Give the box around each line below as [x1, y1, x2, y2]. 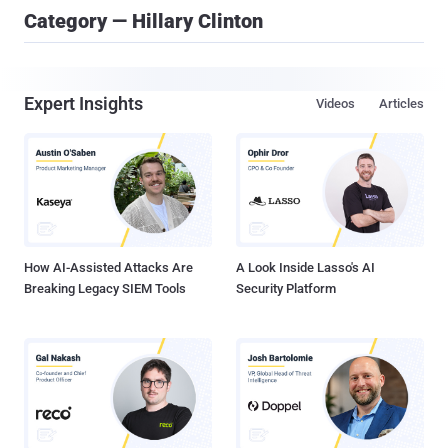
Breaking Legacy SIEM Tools [24, 281, 186, 297]
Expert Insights [24, 93, 143, 114]
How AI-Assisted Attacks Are [24, 260, 193, 276]
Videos [316, 96, 355, 111]
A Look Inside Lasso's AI [236, 260, 375, 276]
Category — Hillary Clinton [24, 9, 263, 33]
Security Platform [236, 281, 336, 297]
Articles [379, 96, 424, 111]
